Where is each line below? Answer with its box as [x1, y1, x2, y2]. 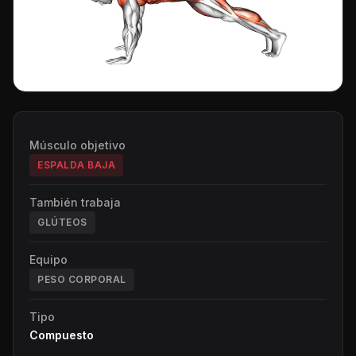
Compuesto [29, 328, 94, 342]
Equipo [29, 253, 68, 267]
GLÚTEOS [37, 216, 87, 229]
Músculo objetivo [29, 138, 126, 153]
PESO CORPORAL [37, 273, 126, 286]
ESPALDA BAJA [37, 159, 115, 172]
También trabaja [29, 195, 121, 210]
